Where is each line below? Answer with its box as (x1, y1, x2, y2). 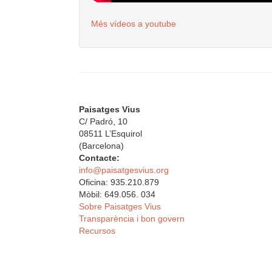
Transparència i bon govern (79, 213, 185, 223)
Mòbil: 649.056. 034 (79, 189, 155, 199)
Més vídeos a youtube (91, 18, 176, 29)
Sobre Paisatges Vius (79, 201, 161, 211)
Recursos (79, 225, 115, 236)
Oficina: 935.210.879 (79, 177, 159, 187)
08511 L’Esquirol (79, 128, 142, 138)
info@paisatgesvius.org (79, 165, 169, 175)
